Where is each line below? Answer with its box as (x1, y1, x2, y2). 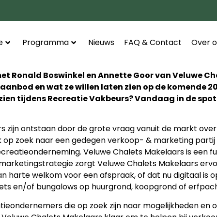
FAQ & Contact (124, 37, 182, 48)
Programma (22, 37, 69, 48)
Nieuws (88, 37, 114, 48)
